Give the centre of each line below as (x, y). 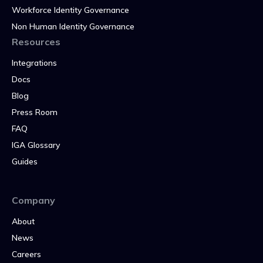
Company (33, 200)
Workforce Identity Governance (70, 10)
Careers (26, 254)
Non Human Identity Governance (73, 26)
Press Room (35, 112)
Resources (36, 41)
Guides (25, 161)
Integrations (34, 63)
